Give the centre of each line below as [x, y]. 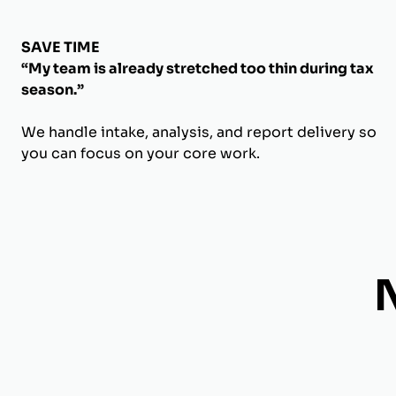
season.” [53, 90]
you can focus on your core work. [141, 153]
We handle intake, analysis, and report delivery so [199, 132]
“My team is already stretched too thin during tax [198, 69]
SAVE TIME [61, 47]
